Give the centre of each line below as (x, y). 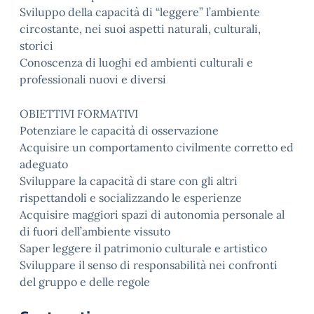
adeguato (44, 164)
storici (36, 46)
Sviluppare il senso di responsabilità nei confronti (149, 265)
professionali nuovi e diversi (93, 79)
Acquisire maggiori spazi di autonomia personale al (152, 214)
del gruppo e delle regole (85, 282)
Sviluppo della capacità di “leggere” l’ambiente (140, 12)
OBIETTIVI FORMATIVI (79, 114)
